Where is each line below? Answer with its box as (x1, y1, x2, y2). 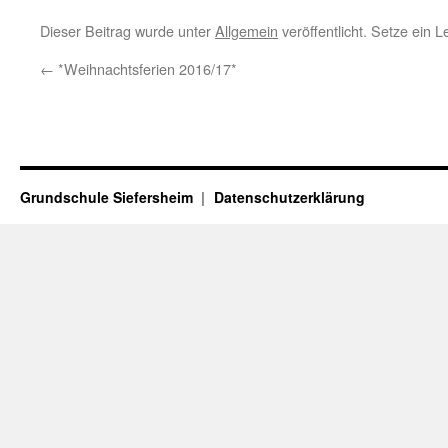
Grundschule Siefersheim (20, 187, 197, 207)
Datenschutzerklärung (213, 187, 365, 207)
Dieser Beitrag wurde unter (40, 20, 215, 41)
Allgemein (215, 20, 278, 41)
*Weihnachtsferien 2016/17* (54, 58, 237, 79)
